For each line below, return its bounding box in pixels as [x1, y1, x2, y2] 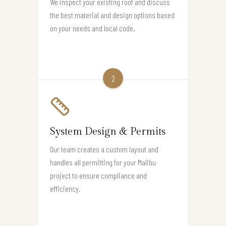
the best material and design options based [50, 10, 175, 20]
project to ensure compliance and [50, 170, 147, 180]
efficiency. [50, 183, 81, 193]
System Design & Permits [50, 125, 165, 138]
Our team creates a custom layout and [50, 144, 158, 154]
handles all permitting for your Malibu [50, 157, 156, 167]
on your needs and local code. [50, 23, 135, 33]
